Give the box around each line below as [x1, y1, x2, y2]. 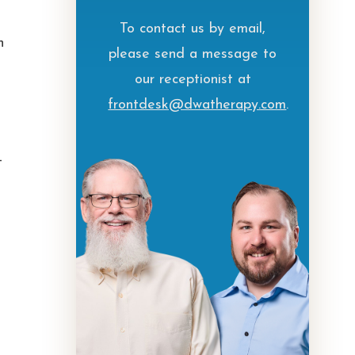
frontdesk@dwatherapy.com [108, 97, 287, 113]
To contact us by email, [120, 21, 266, 36]
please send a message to [109, 47, 277, 62]
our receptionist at [134, 72, 251, 87]
